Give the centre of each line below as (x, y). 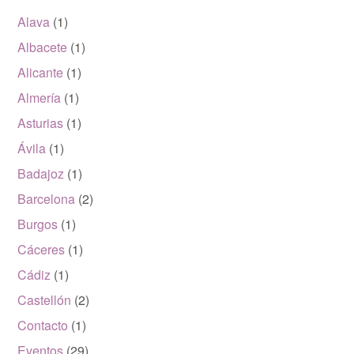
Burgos (38, 224)
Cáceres (41, 249)
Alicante (41, 72)
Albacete (43, 47)
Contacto (43, 325)
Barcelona (47, 198)
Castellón (45, 299)
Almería (40, 97)
